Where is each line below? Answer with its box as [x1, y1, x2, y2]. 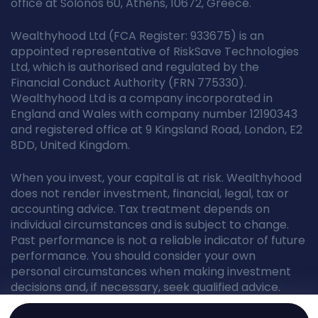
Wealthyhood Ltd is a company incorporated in [11, 89, 273, 106]
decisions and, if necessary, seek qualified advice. [11, 278, 280, 295]
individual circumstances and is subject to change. [11, 216, 289, 233]
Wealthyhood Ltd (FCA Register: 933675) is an [11, 27, 264, 44]
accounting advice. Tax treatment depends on [11, 200, 270, 217]
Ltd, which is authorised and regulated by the [11, 58, 259, 75]
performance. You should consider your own [11, 247, 256, 264]
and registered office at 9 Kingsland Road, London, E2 [11, 121, 302, 138]
